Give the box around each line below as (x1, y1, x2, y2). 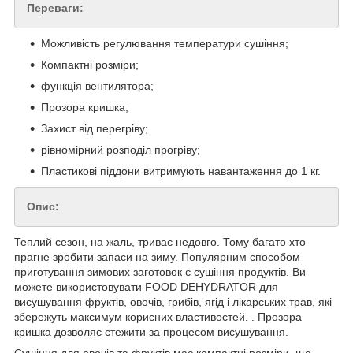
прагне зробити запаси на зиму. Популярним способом (14, 250, 300, 263)
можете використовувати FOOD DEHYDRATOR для (14, 280, 278, 293)
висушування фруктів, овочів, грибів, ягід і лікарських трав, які (14, 295, 332, 308)
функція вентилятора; (41, 79, 154, 92)
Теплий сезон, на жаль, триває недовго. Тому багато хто (14, 235, 306, 248)
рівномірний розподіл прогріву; (41, 143, 200, 156)
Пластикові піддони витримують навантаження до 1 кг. (41, 164, 321, 177)
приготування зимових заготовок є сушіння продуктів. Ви (14, 265, 306, 278)
